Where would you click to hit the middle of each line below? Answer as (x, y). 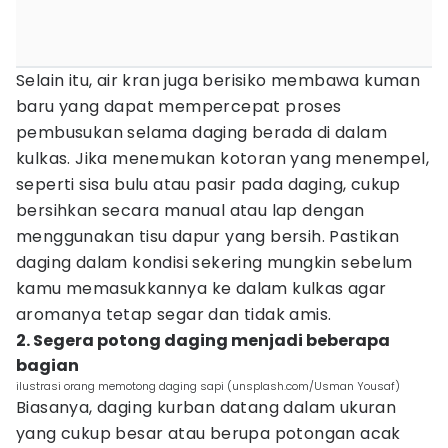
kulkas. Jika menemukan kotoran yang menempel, (222, 158)
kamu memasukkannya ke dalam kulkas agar (201, 288)
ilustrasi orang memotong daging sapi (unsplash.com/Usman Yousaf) (208, 386)
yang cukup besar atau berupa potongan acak (208, 433)
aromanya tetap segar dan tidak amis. (174, 314)
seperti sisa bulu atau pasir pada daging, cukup (208, 184)
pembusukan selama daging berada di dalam (201, 132)
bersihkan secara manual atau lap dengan (190, 210)
